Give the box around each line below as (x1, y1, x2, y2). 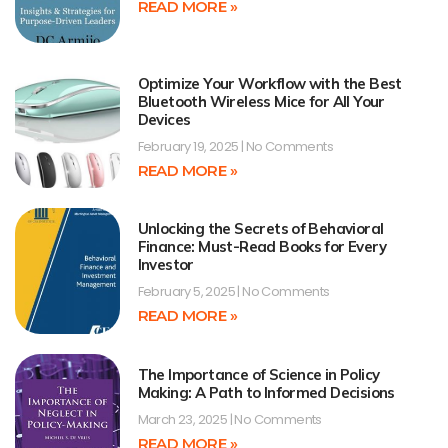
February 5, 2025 (137, 282, 238, 302)
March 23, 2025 (137, 409, 230, 429)
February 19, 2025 (137, 136, 241, 156)
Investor (137, 255, 194, 275)
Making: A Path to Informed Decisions (137, 382, 395, 402)
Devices (137, 109, 191, 129)
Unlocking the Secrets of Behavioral (137, 219, 384, 239)
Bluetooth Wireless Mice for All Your (137, 91, 385, 111)
